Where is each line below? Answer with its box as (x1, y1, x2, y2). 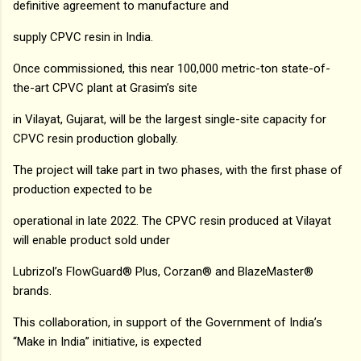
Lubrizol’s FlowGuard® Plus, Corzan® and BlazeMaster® (13, 263, 313, 279)
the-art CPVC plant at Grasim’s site (13, 80, 197, 95)
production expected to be (13, 181, 152, 197)
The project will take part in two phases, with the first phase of (13, 162, 342, 177)
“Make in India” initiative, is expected (13, 334, 201, 349)
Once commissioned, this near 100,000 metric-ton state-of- (13, 60, 330, 76)
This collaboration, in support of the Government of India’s (13, 314, 322, 330)
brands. (13, 283, 52, 298)
